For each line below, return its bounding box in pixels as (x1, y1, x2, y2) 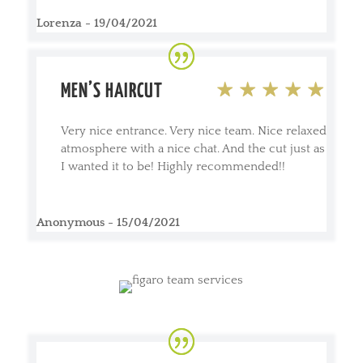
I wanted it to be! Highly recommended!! (60, 159, 285, 173)
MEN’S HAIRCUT (60, 81, 167, 101)
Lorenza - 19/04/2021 (36, 15, 157, 30)
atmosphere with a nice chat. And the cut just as (60, 141, 325, 156)
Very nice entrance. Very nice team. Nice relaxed (60, 123, 327, 138)
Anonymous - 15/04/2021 (36, 215, 180, 229)
